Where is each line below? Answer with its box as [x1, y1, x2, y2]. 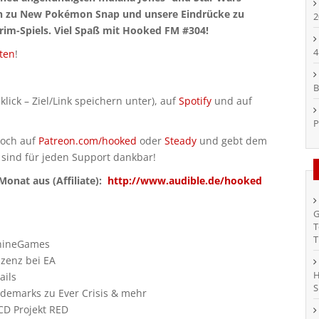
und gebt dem [197, 134, 267, 147]
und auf [211, 94, 252, 108]
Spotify [179, 94, 211, 108]
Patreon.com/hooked [38, 134, 137, 147]
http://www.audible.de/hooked [108, 174, 262, 187]
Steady [164, 134, 197, 147]
